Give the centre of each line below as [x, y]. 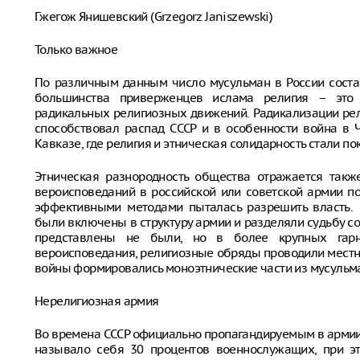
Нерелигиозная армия [97, 301]
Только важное [76, 49]
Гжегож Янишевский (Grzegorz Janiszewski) [153, 16]
